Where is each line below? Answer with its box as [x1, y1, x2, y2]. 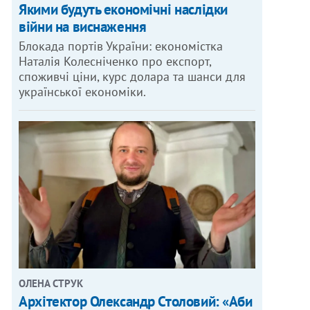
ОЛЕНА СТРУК [19, 277, 84, 291]
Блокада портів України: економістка [19, 37, 224, 54]
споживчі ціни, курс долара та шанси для [19, 68, 246, 84]
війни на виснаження [19, 17, 147, 36]
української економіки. [19, 83, 147, 100]
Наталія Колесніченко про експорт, [19, 53, 212, 69]
